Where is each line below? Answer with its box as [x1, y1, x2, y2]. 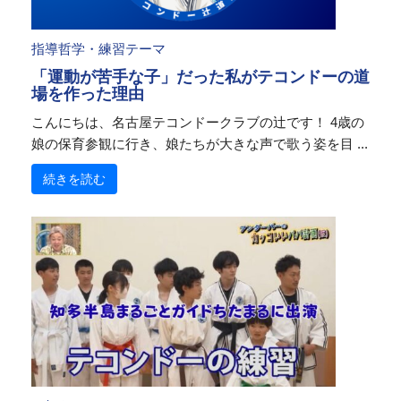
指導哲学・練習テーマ [31, 41, 166, 56]
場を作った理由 [31, 85, 144, 103]
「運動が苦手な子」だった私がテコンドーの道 [31, 68, 370, 86]
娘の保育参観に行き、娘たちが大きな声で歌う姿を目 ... [31, 136, 368, 151]
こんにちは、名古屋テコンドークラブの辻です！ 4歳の [31, 115, 364, 130]
